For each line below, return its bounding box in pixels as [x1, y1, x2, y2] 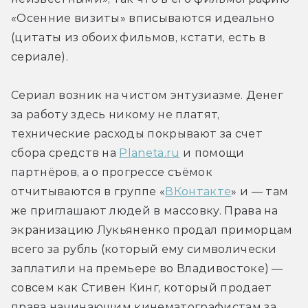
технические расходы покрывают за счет [11, 127, 263, 141]
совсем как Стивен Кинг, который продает [11, 281, 272, 295]
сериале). [11, 50, 68, 64]
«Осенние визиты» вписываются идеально [11, 12, 274, 25]
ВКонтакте [165, 185, 232, 199]
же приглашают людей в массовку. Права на [11, 204, 278, 218]
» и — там [231, 185, 289, 199]
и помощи [179, 146, 245, 160]
